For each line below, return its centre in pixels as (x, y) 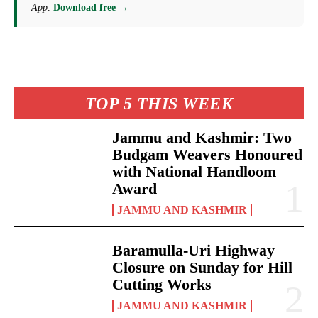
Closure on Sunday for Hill (203, 267)
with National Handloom (194, 171)
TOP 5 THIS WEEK (159, 103)
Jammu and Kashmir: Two (202, 137)
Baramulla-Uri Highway (194, 250)
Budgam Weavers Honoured (208, 154)
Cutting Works (162, 284)
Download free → (91, 7)
